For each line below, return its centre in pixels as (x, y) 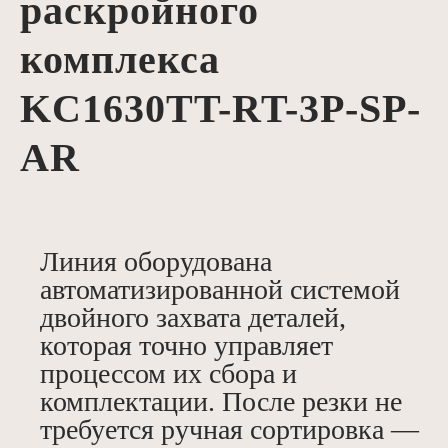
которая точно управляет (186, 346)
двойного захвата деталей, (193, 318)
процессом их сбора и (168, 374)
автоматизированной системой (220, 290)
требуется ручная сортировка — (229, 430)
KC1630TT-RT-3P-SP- (220, 109)
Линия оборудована (156, 262)
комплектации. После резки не (221, 402)
